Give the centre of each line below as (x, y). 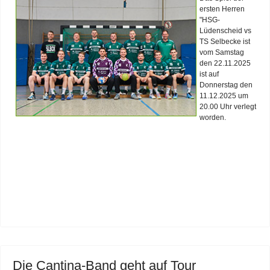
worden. (213, 117)
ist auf (209, 74)
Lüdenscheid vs (225, 30)
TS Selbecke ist (225, 41)
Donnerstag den (226, 85)
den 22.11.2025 (225, 63)
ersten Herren (222, 9)
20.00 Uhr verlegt (228, 106)
